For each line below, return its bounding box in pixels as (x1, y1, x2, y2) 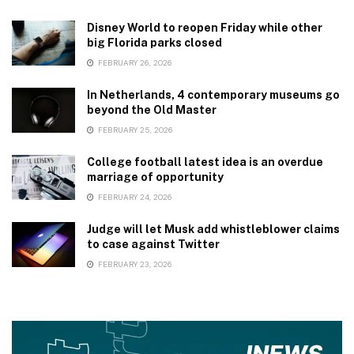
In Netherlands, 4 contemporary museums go (87, 88, 340, 101)
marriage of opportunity (87, 170, 224, 183)
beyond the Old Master (87, 103, 217, 116)
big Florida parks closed (87, 36, 222, 49)
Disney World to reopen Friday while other (87, 21, 322, 34)
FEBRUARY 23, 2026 (96, 258, 172, 269)
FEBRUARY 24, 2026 (96, 191, 172, 202)
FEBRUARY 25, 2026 (96, 124, 173, 135)
